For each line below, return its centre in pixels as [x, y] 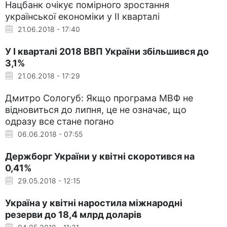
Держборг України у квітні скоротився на [100, 156]
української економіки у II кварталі [82, 16]
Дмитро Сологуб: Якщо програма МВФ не [99, 98]
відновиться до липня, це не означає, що [96, 109]
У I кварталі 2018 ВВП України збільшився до [107, 51]
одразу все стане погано [60, 121]
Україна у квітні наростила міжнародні [94, 203]
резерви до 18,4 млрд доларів [73, 214]
